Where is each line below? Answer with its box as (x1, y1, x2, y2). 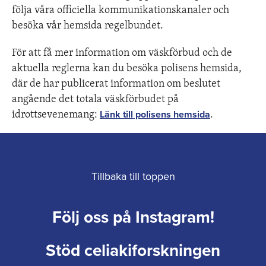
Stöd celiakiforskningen (46, 240, 220, 261)
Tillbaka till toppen (91, 169, 175, 183)
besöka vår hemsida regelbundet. (12, 15, 163, 33)
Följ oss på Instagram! (52, 207, 214, 227)
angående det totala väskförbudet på (12, 88, 179, 107)
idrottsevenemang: (12, 104, 100, 122)
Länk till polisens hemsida (100, 108, 210, 121)
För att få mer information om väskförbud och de (12, 42, 232, 61)
